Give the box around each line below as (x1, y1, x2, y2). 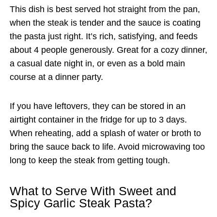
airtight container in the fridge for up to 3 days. (10, 114, 187, 124)
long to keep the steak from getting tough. (10, 155, 170, 165)
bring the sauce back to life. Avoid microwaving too (10, 141, 205, 152)
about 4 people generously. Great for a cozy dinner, (10, 45, 207, 55)
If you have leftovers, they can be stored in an (10, 101, 186, 111)
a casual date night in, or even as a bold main (10, 58, 185, 68)
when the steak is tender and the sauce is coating (10, 17, 201, 28)
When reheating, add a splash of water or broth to (10, 128, 201, 138)
